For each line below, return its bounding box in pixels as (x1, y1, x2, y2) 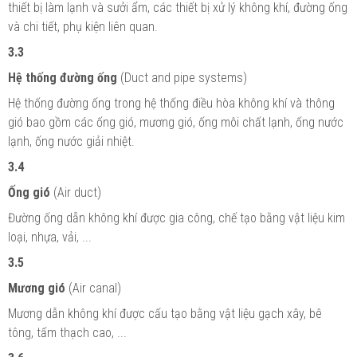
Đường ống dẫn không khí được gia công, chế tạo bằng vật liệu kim (8, 210, 345, 226)
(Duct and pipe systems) (117, 69, 247, 85)
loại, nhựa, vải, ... (8, 229, 92, 245)
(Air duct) (50, 184, 101, 200)
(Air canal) (65, 280, 121, 296)
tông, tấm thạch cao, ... (8, 324, 127, 340)
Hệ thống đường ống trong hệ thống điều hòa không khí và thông (8, 95, 335, 111)
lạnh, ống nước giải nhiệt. (8, 133, 135, 149)
